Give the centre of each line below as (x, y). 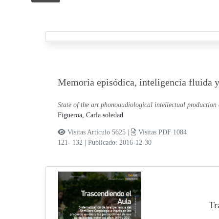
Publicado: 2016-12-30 (120, 143)
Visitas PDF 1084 (161, 132)
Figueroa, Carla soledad (90, 115)
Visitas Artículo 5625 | (98, 132)
